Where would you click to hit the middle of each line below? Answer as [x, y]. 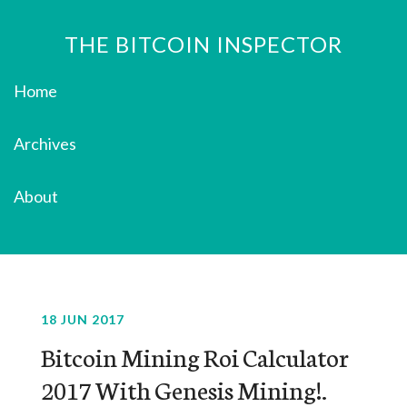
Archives [45, 144]
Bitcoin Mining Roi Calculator [194, 356]
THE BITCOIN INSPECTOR [203, 44]
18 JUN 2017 [82, 319]
